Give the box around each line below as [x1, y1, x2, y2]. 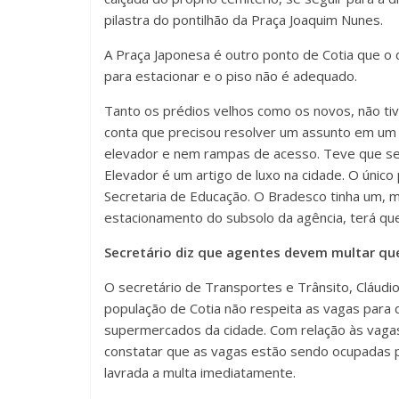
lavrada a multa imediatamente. [104, 363, 296, 382]
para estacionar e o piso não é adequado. [104, 67, 357, 85]
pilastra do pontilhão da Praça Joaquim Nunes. [104, 11, 383, 29]
